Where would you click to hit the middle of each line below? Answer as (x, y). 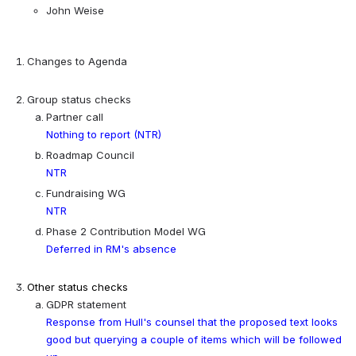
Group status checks (79, 99)
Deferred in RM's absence (111, 248)
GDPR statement (86, 304)
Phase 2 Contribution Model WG (126, 231)
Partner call (75, 116)
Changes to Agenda (77, 61)
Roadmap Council (90, 155)
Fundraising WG (86, 193)
